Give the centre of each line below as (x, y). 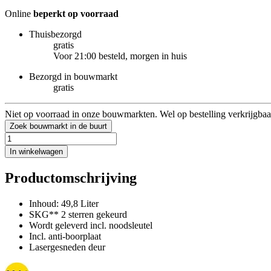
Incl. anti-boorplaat (65, 236)
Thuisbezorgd (55, 34)
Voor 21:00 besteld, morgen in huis (120, 56)
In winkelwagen (36, 151)
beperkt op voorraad (76, 13)
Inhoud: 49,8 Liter (64, 203)
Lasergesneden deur (67, 247)
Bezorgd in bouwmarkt (73, 76)
